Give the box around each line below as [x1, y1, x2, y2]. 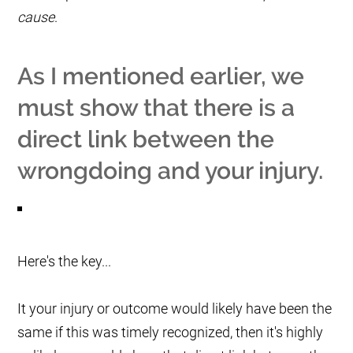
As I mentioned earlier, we [17, 62, 305, 91]
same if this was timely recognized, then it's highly [17, 324, 324, 341]
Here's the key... [17, 253, 112, 270]
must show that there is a [17, 94, 295, 122]
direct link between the [17, 125, 275, 154]
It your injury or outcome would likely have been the [17, 300, 333, 318]
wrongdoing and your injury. [17, 157, 324, 185]
